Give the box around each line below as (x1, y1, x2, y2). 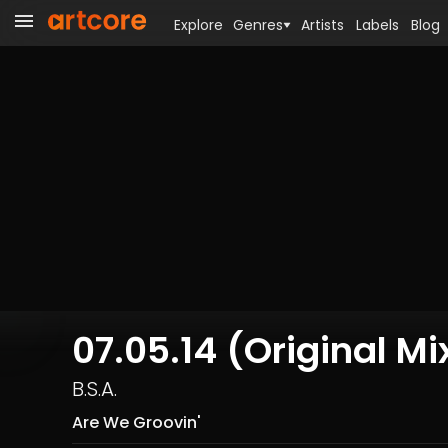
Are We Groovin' (72, 411, 201, 434)
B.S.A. (72, 375, 117, 403)
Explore (174, 15, 223, 35)
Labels (356, 15, 399, 35)
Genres (233, 15, 283, 35)
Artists (301, 15, 344, 35)
